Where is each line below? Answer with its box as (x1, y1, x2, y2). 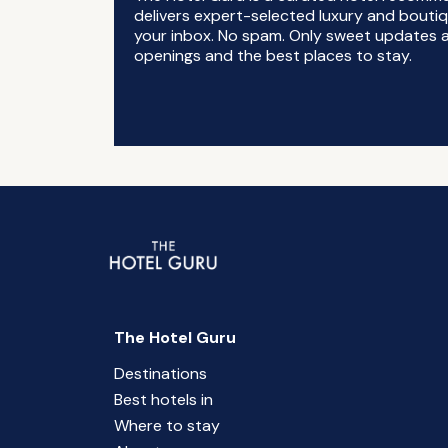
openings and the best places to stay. (133, 45, 412, 66)
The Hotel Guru (113, 327, 236, 348)
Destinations (113, 363, 207, 384)
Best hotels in (113, 389, 213, 410)
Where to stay (113, 415, 220, 436)
